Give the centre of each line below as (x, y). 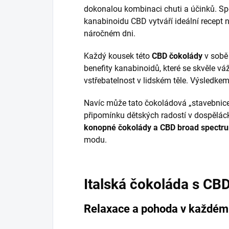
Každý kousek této (118, 56)
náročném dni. (110, 33)
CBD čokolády (177, 56)
